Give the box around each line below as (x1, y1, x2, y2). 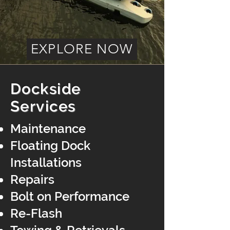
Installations (10, 155, 82, 170)
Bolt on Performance (10, 188, 129, 204)
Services (10, 97, 81, 115)
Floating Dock (10, 138, 90, 153)
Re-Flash (10, 205, 62, 221)
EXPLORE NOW (30, 41, 133, 57)
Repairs (10, 171, 54, 187)
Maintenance (10, 121, 86, 136)
